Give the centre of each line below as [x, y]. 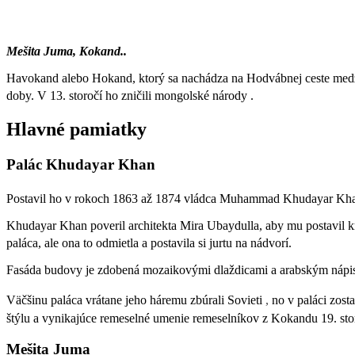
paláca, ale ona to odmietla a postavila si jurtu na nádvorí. [151, 243]
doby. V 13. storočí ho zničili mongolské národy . [132, 96]
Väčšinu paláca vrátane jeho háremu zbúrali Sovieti [136, 300]
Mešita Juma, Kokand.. [67, 51]
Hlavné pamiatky [76, 130]
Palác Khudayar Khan [81, 165]
